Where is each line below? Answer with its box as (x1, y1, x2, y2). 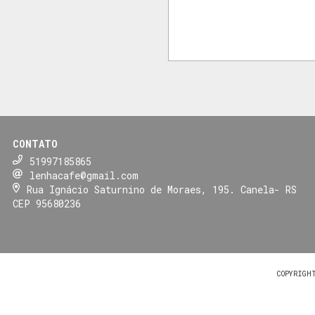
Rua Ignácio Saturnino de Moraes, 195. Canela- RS (27, 183, 297, 196)
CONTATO (12, 137, 58, 150)
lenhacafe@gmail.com (29, 169, 139, 182)
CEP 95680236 (12, 197, 81, 210)
